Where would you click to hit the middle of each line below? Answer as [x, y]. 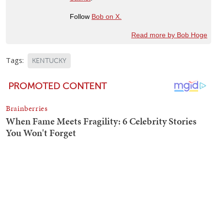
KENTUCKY [49, 61]
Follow [81, 16]
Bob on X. [107, 16]
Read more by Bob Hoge [169, 35]
